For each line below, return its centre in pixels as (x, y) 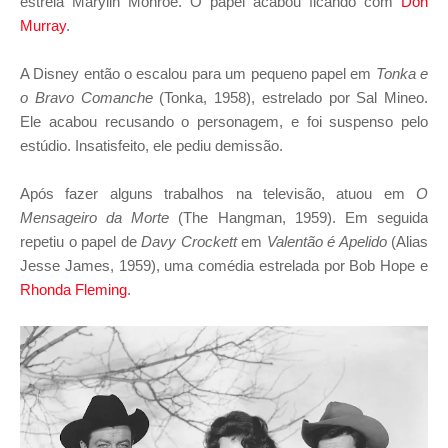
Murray (43, 25)
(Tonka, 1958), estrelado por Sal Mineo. (290, 97)
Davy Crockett (189, 241)
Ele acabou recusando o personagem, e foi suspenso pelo (224, 121)
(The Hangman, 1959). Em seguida (299, 217)
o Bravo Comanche (86, 97)
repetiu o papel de (80, 241)
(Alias (407, 241)
